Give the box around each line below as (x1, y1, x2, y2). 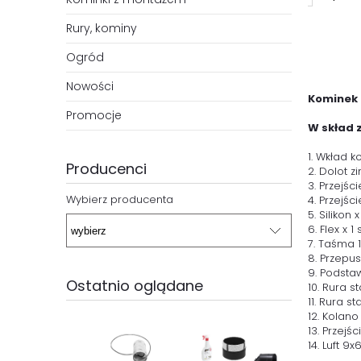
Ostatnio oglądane (66, 276, 203, 297)
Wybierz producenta (66, 192, 173, 208)
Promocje (66, 107, 122, 124)
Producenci (66, 159, 147, 180)
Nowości (66, 78, 114, 95)
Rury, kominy (66, 20, 137, 37)
